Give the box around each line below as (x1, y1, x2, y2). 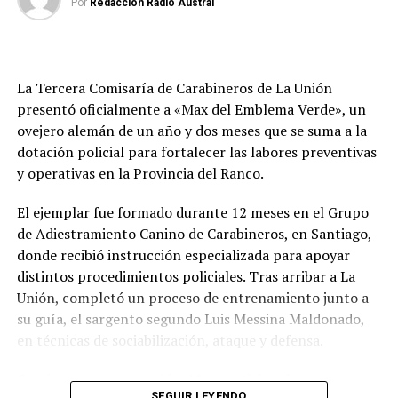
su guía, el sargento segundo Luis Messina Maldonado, (16, 308, 364, 329)
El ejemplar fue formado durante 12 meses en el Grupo (16, 202, 369, 222)
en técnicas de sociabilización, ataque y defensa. (16, 330, 323, 350)
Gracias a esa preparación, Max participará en (16, 369, 310, 389)
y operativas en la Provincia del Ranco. (16, 163, 264, 183)
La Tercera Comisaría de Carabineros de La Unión (16, 77, 332, 98)
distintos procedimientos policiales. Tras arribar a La (16, 266, 355, 286)
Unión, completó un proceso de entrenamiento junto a (16, 287, 369, 307)
